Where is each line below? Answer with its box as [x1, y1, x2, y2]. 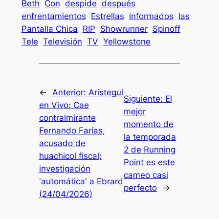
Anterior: [52, 87, 88, 97]
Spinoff [152, 24, 180, 34]
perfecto [123, 182, 157, 193]
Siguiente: [123, 93, 165, 104]
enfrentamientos [21, 11, 86, 22]
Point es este [123, 157, 175, 167]
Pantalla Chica [21, 24, 78, 34]
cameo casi [123, 170, 168, 180]
